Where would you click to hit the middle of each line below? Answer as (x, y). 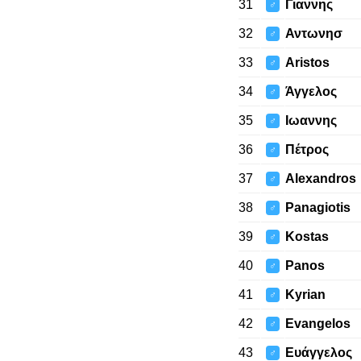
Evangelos (317, 324)
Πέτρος (307, 149)
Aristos (307, 62)
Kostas (307, 237)
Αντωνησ (313, 33)
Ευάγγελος (318, 353)
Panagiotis (317, 207)
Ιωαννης (311, 120)
